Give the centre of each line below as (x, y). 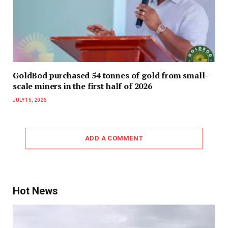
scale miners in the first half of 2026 (82, 86)
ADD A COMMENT (114, 138)
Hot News (35, 191)
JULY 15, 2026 (30, 100)
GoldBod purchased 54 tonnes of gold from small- (111, 75)
